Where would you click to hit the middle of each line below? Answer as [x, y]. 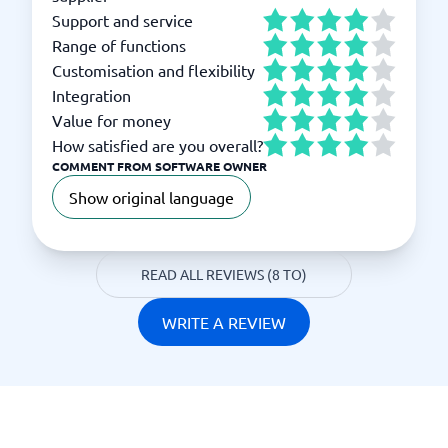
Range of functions [119, 44]
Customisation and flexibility [153, 69]
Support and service [122, 19]
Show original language [151, 197]
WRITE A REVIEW [224, 322]
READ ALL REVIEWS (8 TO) [224, 274]
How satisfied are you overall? [157, 144]
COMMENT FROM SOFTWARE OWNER [159, 166]
